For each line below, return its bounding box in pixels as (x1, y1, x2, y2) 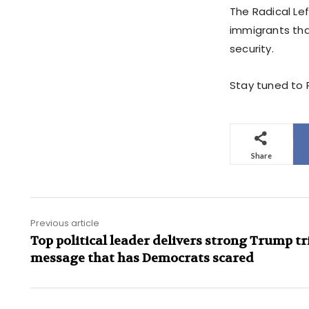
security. (230, 41, 274, 57)
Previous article (30, 217, 99, 230)
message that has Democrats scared (30, 250, 254, 267)
